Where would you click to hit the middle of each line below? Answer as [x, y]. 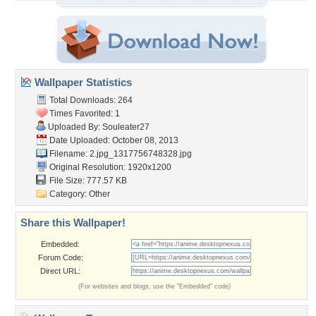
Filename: [68, 154]
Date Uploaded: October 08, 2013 [113, 140]
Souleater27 [126, 127]
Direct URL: [60, 271]
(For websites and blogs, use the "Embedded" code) [154, 286]
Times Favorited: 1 [84, 114]
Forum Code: [60, 257]
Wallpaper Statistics [82, 82]
